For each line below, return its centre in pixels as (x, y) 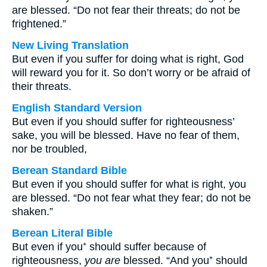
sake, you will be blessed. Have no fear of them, (126, 135)
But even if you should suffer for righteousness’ (123, 122)
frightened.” (39, 24)
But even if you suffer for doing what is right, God (128, 59)
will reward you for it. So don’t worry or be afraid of (131, 73)
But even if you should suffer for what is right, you (129, 184)
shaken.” (32, 212)
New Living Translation (70, 45)
